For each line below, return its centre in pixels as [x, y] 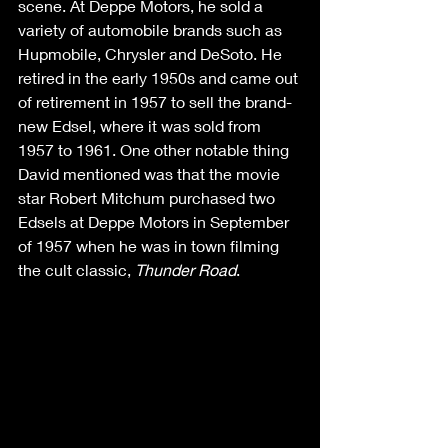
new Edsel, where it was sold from [141, 125]
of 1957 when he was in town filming [150, 245]
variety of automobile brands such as [152, 29]
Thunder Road [185, 269]
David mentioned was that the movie [151, 173]
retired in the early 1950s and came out [160, 77]
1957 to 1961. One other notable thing [155, 149]
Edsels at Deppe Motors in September [155, 221]
